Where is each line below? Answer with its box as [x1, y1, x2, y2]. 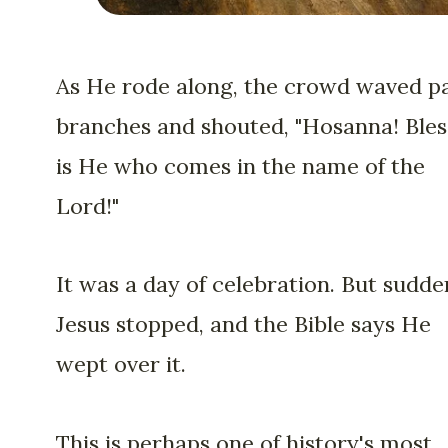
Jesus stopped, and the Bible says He [56, 310, 431, 339]
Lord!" [56, 191, 119, 220]
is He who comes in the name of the [56, 151, 425, 180]
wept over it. [56, 350, 186, 379]
